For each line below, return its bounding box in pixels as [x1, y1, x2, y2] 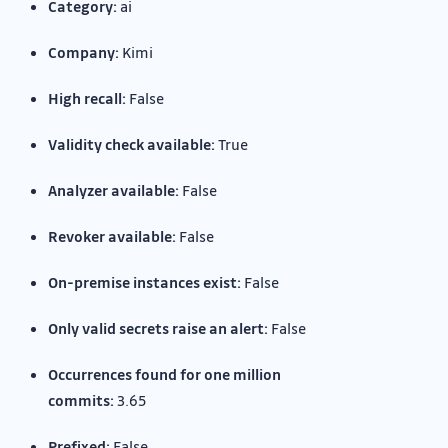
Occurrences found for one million [48, 364, 281, 385]
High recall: [48, 88, 126, 109]
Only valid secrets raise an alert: [48, 318, 268, 339]
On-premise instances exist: [48, 272, 241, 293]
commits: [48, 390, 114, 411]
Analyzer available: [48, 180, 179, 201]
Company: [48, 42, 119, 63]
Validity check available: [48, 134, 215, 155]
